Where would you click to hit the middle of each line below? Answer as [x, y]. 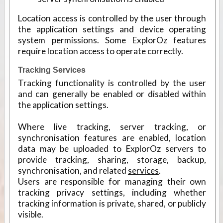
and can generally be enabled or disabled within [112, 94]
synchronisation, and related [73, 170]
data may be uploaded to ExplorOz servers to [112, 148]
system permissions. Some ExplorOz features [112, 40]
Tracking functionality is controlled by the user [112, 83]
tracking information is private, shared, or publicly [112, 203]
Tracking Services [52, 70]
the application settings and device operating [112, 29]
